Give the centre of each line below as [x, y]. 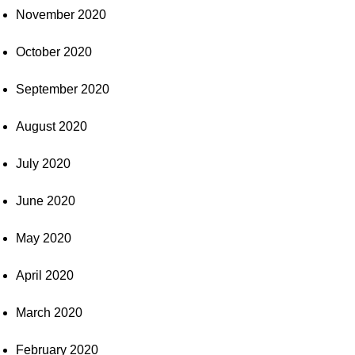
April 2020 [45, 275]
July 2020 [43, 163]
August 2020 [52, 126]
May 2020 [44, 238]
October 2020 [54, 52]
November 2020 [61, 14]
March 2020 [49, 312]
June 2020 [46, 200]
